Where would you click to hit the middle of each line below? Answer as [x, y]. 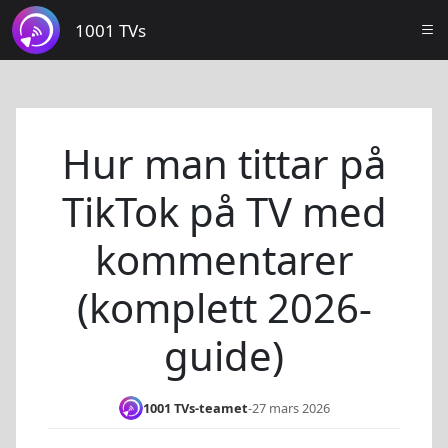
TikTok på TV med [224, 211]
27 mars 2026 [290, 407]
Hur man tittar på [224, 163]
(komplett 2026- [224, 307]
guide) [224, 355]
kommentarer [224, 259]
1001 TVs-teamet [195, 407]
